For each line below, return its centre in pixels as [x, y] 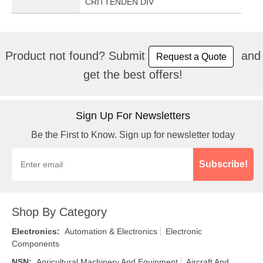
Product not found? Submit [75, 55]
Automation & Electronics [111, 231]
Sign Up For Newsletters [133, 116]
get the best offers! [133, 75]
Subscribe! [223, 164]
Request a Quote [191, 57]
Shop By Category [59, 212]
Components [36, 244]
